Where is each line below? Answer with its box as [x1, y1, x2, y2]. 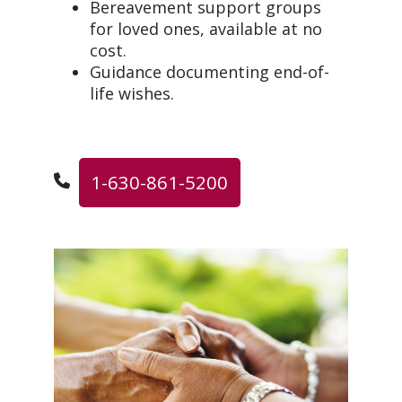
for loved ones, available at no [90, 17, 322, 39]
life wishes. [90, 82, 174, 104]
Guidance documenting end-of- [90, 60, 329, 83]
